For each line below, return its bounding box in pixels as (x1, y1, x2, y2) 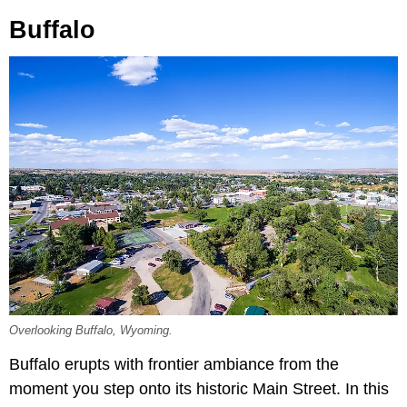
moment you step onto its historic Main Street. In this (9, 379, 389, 398)
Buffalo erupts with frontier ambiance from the (9, 354, 339, 373)
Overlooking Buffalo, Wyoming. (9, 323, 173, 337)
